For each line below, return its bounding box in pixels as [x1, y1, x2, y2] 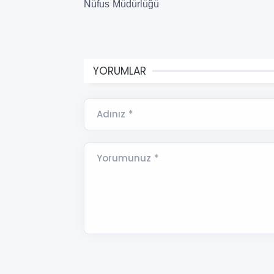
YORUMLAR [93, 64, 146, 79]
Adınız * [97, 108, 133, 121]
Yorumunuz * [97, 152, 159, 165]
